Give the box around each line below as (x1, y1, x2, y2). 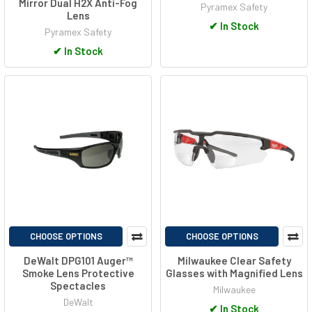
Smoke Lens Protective (22, 266, 134, 279)
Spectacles (50, 279, 106, 292)
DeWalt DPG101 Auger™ (23, 253, 133, 267)
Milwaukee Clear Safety (177, 253, 291, 267)
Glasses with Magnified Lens (165, 266, 303, 279)
